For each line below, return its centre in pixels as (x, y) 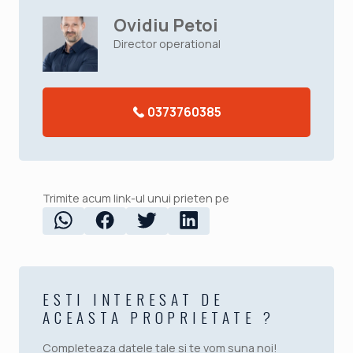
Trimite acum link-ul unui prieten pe (136, 198)
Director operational (167, 43)
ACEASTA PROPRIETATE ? (159, 317)
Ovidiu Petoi (166, 25)
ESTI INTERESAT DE (134, 299)
